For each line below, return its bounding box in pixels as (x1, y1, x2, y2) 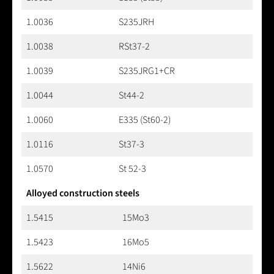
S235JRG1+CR (119, 64, 175, 78)
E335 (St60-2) (119, 113, 171, 127)
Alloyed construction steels (26, 187, 139, 201)
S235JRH (119, 15, 154, 29)
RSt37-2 (119, 40, 150, 54)
